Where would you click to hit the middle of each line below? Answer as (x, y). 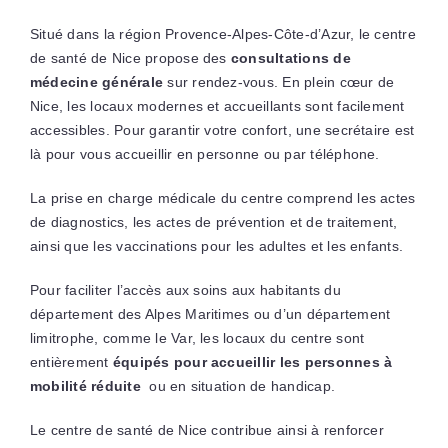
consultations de (290, 57)
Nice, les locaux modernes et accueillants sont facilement (217, 105)
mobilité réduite (85, 385)
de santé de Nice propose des (130, 57)
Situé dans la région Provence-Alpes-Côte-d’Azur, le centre (222, 33)
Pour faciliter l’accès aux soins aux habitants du (185, 289)
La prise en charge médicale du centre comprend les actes (222, 197)
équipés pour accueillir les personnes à (252, 361)
